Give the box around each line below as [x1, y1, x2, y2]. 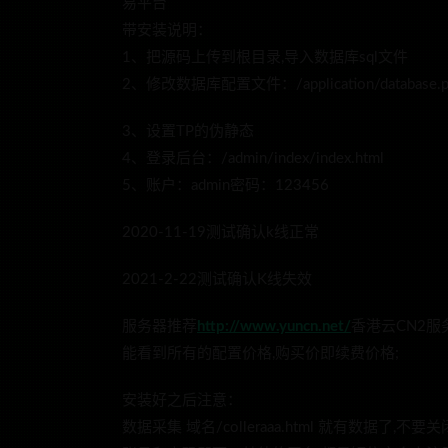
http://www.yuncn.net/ [197, 319, 351, 334]
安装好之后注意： [122, 393, 242, 408]
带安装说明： [122, 23, 212, 38]
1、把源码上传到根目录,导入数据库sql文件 [122, 50, 408, 65]
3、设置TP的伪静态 [122, 124, 254, 139]
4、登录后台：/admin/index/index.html [122, 151, 384, 166]
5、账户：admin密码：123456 [122, 178, 329, 193]
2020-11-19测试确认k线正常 [122, 225, 319, 240]
